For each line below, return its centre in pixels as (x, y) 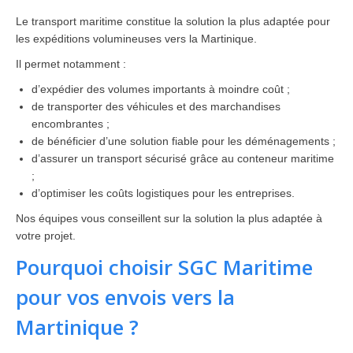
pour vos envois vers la (125, 297)
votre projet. (46, 236)
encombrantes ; (71, 124)
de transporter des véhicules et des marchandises (156, 106)
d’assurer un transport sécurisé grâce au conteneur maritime (183, 158)
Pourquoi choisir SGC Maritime (164, 267)
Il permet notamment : (71, 64)
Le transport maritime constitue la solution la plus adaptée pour (173, 21)
